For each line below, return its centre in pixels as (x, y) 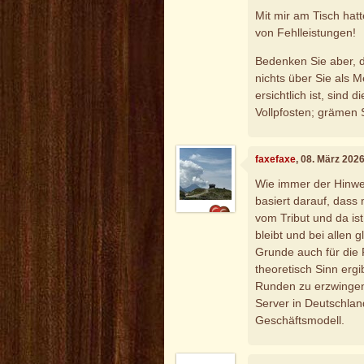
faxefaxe (276, 160)
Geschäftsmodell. (300, 320)
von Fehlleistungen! (306, 32)
